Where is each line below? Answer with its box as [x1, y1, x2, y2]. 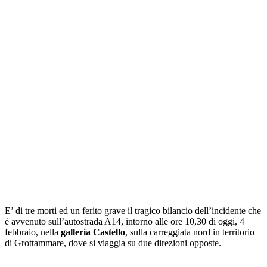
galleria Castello [61, 226, 125, 237]
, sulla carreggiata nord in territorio [125, 226, 254, 237]
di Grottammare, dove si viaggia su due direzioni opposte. [5, 237, 221, 248]
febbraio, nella [5, 226, 61, 237]
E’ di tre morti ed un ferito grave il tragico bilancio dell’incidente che [5, 205, 261, 216]
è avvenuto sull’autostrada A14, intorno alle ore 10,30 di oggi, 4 [5, 216, 244, 226]
